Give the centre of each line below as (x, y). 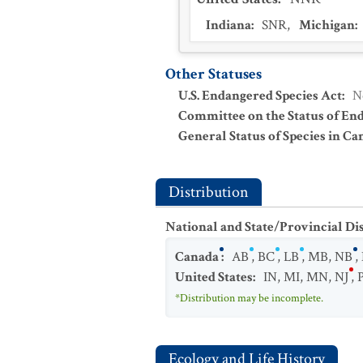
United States (214, 277)
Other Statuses (214, 74)
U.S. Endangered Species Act (260, 96)
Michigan (327, 25)
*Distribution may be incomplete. (249, 298)
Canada (197, 257)
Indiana (228, 25)
